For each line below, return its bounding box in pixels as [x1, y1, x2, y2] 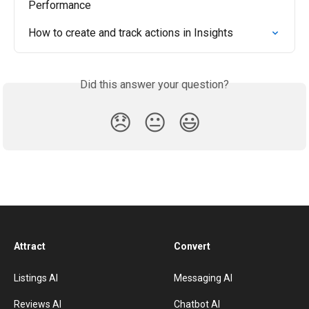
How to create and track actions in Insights [28, 26, 233, 39]
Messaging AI [174, 272, 232, 284]
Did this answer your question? [80, 77, 229, 91]
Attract [14, 241, 46, 252]
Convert [174, 241, 210, 252]
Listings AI [14, 272, 58, 284]
